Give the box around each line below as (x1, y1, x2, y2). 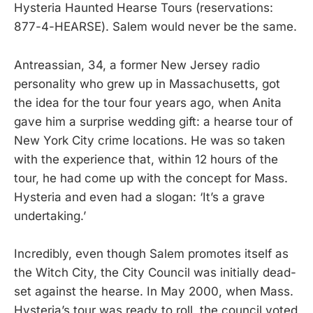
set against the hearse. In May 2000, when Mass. (14, 284, 293, 298)
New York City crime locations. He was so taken (14, 133, 285, 147)
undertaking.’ (14, 208, 86, 223)
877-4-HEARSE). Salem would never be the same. (14, 20, 297, 34)
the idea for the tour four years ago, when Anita (14, 95, 282, 110)
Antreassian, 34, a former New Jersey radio (14, 57, 260, 72)
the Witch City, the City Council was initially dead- (14, 265, 296, 279)
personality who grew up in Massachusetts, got (14, 76, 280, 91)
